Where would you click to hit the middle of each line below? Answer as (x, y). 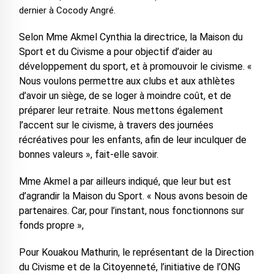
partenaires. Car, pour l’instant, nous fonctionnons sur (131, 211)
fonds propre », (51, 226)
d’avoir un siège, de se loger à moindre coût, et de (125, 96)
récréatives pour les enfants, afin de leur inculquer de (132, 140)
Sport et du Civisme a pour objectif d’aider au (115, 52)
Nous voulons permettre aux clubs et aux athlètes (127, 81)
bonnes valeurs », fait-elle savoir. (88, 155)
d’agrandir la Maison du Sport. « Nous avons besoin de (133, 196)
